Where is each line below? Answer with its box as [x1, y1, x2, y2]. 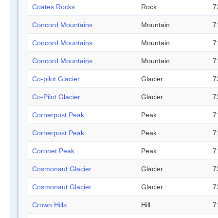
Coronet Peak [32, 147, 74, 155]
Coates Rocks [32, 3, 75, 11]
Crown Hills [32, 201, 67, 209]
